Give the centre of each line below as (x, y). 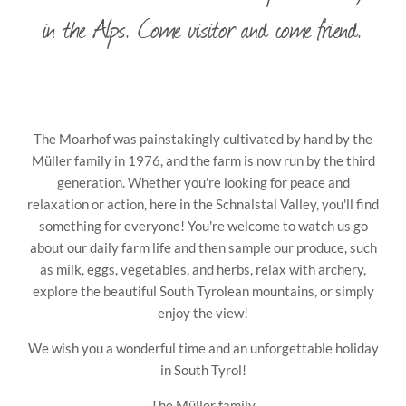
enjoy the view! (203, 312)
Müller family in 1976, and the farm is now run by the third (203, 160)
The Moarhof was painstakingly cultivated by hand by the (203, 138)
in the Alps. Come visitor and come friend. (203, 28)
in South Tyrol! (203, 369)
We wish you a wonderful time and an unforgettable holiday (203, 348)
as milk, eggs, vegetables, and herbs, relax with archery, (203, 269)
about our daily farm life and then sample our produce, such (203, 247)
